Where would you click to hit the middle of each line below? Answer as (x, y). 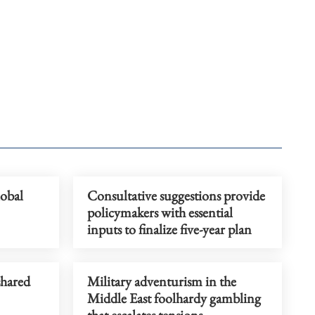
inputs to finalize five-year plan (169, 229)
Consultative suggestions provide (176, 195)
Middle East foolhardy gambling (174, 298)
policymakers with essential (160, 212)
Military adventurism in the (161, 281)
